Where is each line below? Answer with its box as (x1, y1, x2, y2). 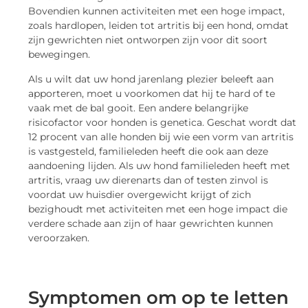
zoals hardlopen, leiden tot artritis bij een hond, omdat (28, 19, 289, 32)
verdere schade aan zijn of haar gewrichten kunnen (28, 217, 274, 230)
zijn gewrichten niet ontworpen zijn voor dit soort (28, 34, 268, 47)
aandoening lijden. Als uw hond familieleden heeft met (28, 159, 291, 172)
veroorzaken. (28, 231, 90, 244)
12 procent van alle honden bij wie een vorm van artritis (28, 130, 294, 143)
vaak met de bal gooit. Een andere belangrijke (28, 101, 249, 114)
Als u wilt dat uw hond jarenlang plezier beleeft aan (28, 72, 274, 85)
